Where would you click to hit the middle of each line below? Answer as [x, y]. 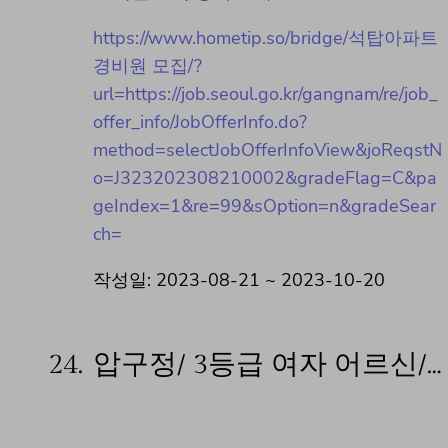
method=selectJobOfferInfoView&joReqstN [267, 150]
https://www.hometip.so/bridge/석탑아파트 [265, 38]
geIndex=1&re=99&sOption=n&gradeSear [264, 206]
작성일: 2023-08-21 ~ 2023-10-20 [239, 280]
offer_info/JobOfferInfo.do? [200, 122]
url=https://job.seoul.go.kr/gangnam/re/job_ [265, 94]
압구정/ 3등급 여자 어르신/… [267, 365]
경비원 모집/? [147, 66]
